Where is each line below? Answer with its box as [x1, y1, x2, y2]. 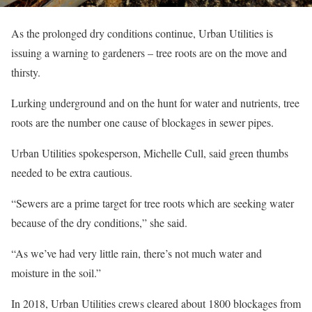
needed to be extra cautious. [11, 165, 132, 180]
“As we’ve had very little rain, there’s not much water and [11, 246, 262, 260]
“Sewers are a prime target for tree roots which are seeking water [11, 196, 294, 210]
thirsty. [11, 65, 40, 79]
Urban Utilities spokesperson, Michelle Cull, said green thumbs [11, 146, 288, 160]
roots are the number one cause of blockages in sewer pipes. [11, 115, 274, 130]
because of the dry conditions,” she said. [11, 215, 187, 230]
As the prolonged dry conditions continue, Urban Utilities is [11, 26, 273, 40]
